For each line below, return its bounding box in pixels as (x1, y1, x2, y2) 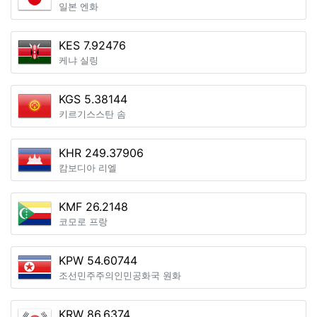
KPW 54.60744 (59, 253, 137, 267)
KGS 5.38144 (59, 92, 127, 106)
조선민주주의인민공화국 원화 (59, 270, 181, 281)
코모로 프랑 (59, 217, 108, 227)
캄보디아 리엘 (59, 163, 117, 173)
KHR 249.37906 (59, 146, 144, 160)
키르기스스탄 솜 (59, 109, 126, 120)
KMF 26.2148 (59, 200, 128, 214)
